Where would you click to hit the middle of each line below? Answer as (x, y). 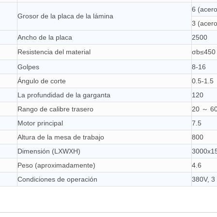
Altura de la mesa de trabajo (61, 137)
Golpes (28, 67)
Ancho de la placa (45, 37)
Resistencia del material (54, 52)
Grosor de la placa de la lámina (65, 16)
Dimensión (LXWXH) (49, 151)
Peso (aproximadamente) (56, 165)
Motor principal (40, 123)
